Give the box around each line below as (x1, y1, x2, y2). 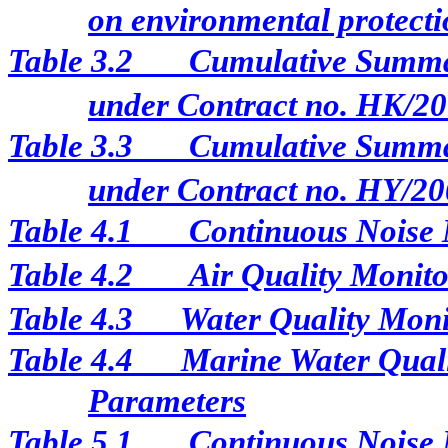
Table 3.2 (8, 43, 133, 79)
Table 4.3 (8, 301, 133, 337)
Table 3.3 (8, 128, 133, 164)
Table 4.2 (8, 257, 133, 293)
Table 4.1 (8, 213, 133, 249)
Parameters (88, 383, 247, 419)
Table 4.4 (8, 342, 133, 378)
